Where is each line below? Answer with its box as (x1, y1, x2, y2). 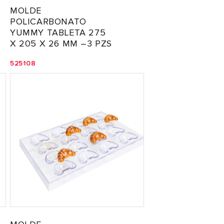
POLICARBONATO (10, 16, 86, 27)
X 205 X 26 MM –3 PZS (10, 38, 112, 49)
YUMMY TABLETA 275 (10, 27, 106, 38)
